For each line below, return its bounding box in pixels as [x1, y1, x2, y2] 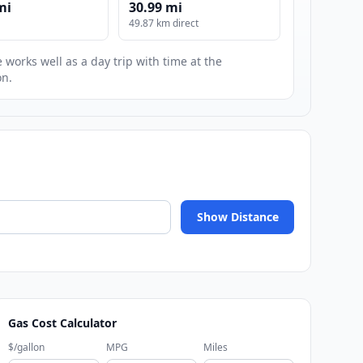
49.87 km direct [129, 16, 199, 31]
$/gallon [8, 340, 45, 355]
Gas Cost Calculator [8, 315, 117, 331]
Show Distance [196, 209, 279, 225]
